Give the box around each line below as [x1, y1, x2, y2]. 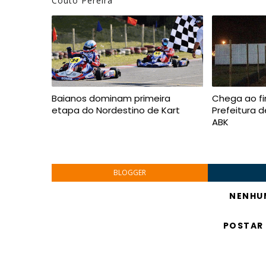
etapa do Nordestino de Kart [52, 104, 180, 116]
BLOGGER [113, 167, 146, 178]
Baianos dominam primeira [52, 92, 170, 104]
